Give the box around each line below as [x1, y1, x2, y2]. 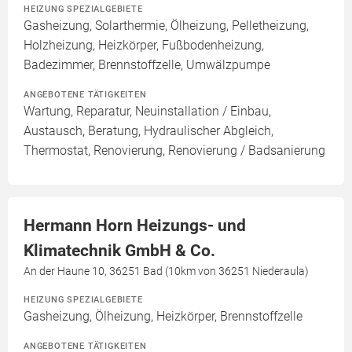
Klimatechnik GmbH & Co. [24, 241, 215, 260]
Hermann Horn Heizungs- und [24, 216, 246, 235]
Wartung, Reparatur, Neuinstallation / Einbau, [24, 104, 271, 119]
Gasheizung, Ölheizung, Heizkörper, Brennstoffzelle [24, 309, 302, 324]
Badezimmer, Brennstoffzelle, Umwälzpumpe [24, 57, 270, 72]
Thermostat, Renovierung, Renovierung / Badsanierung [24, 143, 325, 158]
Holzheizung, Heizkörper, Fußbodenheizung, [24, 38, 264, 53]
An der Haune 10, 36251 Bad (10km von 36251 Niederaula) [24, 265, 309, 277]
